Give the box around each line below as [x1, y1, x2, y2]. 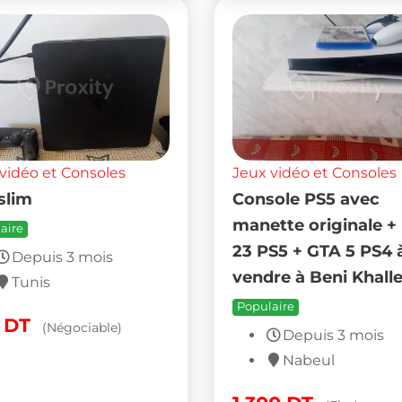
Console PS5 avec [232, 189, 380, 209]
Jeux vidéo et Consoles [232, 164, 397, 182]
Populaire [236, 300, 294, 314]
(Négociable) [41, 319, 122, 336]
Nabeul [282, 352, 335, 370]
